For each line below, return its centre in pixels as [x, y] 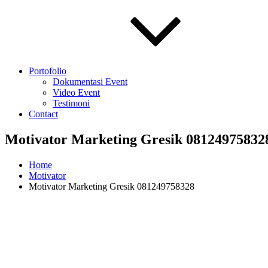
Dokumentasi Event [90, 82]
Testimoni [71, 103]
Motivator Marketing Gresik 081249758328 [112, 186]
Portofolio [48, 71]
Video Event [76, 92]
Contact [43, 114]
